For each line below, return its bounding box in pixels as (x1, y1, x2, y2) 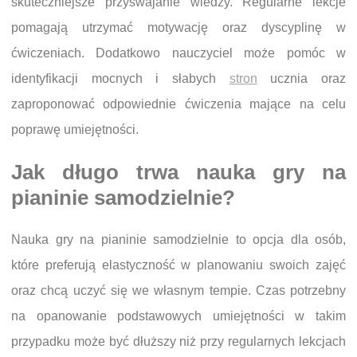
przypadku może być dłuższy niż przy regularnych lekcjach (11, 335, 346, 349)
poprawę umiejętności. (11, 123, 139, 136)
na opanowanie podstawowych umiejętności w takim (11, 309, 346, 324)
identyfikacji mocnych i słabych (11, 72, 229, 85)
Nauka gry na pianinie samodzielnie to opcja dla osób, (11, 233, 346, 247)
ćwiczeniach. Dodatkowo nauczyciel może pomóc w (11, 46, 346, 60)
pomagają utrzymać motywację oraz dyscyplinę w (11, 21, 346, 34)
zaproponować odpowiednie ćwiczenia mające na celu (11, 97, 346, 111)
